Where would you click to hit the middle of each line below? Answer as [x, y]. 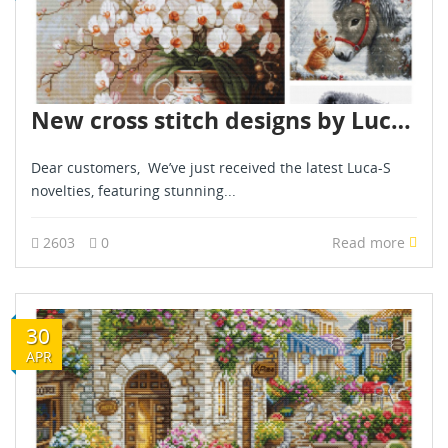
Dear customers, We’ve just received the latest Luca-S [211, 167]
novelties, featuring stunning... [133, 190]
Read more [370, 242]
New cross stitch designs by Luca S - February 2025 [401, 119]
